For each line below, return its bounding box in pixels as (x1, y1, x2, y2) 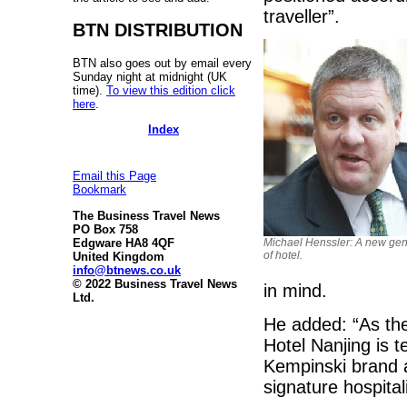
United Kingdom (73, 249, 164, 263)
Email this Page (73, 169, 156, 184)
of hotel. (263, 248, 303, 262)
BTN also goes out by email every (73, 55, 252, 70)
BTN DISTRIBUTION (73, 19, 243, 40)
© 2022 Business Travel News (73, 276, 237, 291)
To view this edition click (106, 83, 235, 97)
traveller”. (263, 5, 340, 26)
